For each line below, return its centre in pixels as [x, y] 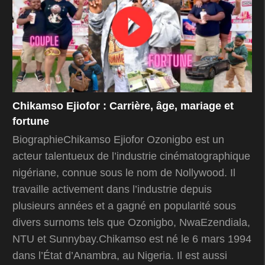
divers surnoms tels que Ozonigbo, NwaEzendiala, [131, 222]
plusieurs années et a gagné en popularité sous [124, 206]
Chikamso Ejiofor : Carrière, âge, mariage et [123, 106]
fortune [31, 121]
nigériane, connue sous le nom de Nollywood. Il [124, 172]
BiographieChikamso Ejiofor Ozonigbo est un [118, 139]
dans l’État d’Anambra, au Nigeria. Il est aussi [120, 255]
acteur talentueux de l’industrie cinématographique [131, 156]
